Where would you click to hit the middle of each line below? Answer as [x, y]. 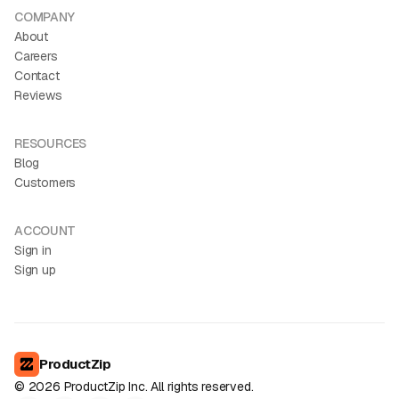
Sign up [35, 270]
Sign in [33, 250]
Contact [37, 76]
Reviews [38, 95]
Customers [45, 183]
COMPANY [45, 17]
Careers [36, 56]
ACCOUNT [45, 231]
